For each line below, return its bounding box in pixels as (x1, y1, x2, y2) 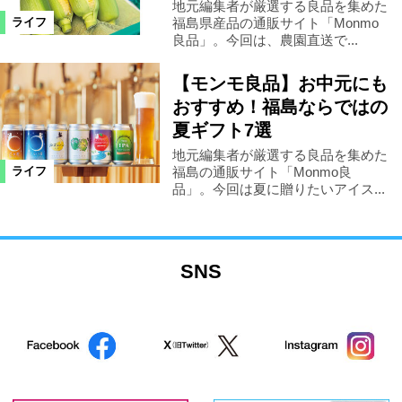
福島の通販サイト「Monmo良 (171, 163, 352, 179)
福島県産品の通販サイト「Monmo (171, 14, 379, 31)
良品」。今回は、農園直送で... (171, 31, 358, 48)
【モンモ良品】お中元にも (171, 74, 388, 94)
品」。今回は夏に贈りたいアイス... (171, 180, 385, 197)
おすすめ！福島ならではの (171, 97, 388, 118)
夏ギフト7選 (171, 120, 272, 141)
